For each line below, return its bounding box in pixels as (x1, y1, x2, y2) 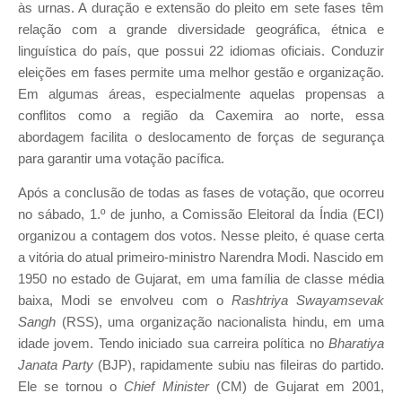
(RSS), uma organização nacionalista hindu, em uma (56, 315, 384, 330)
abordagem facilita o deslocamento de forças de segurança (18, 129, 384, 144)
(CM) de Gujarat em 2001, (208, 380, 385, 395)
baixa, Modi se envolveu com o (18, 293, 232, 309)
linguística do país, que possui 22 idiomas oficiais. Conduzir (18, 43, 384, 58)
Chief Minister (124, 380, 209, 395)
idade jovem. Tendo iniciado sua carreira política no (18, 336, 328, 352)
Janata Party (18, 358, 94, 373)
